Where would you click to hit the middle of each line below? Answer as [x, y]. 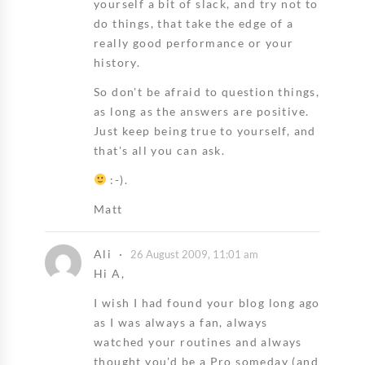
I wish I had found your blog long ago [207, 302]
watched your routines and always [198, 341]
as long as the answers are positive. [202, 111]
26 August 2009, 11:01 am [195, 254]
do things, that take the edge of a [194, 23]
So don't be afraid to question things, [207, 91]
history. [117, 62]
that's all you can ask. [160, 150]
